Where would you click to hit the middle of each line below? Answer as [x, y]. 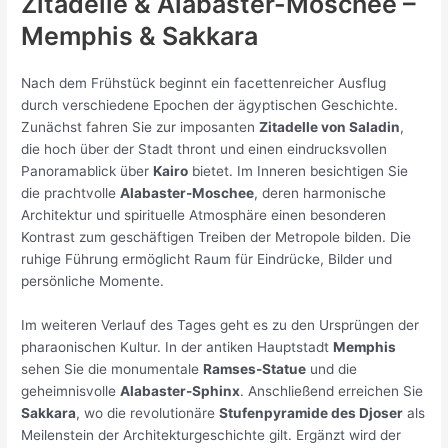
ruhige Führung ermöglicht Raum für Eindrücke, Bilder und [207, 258]
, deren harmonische [320, 192]
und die [332, 368]
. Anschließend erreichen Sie [332, 390]
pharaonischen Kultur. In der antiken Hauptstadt [177, 346]
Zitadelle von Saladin [330, 126]
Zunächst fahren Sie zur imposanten [140, 126]
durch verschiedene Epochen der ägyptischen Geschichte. [210, 104]
